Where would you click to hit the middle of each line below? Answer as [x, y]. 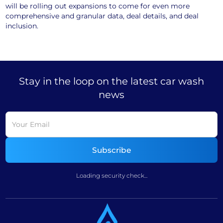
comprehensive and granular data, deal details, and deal [102, 16]
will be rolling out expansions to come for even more [98, 6]
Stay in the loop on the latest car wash [111, 81]
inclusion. [22, 26]
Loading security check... [111, 175]
